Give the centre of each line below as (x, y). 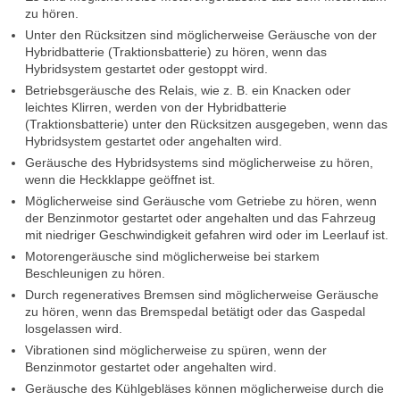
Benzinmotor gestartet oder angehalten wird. (151, 367)
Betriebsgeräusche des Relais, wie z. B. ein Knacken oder (188, 91)
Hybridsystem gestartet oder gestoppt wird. (146, 69)
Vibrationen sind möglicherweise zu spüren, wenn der (176, 350)
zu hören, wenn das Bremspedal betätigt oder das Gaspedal (195, 312)
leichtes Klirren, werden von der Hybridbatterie (156, 108)
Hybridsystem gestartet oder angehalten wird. (154, 142)
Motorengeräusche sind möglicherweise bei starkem (172, 257)
